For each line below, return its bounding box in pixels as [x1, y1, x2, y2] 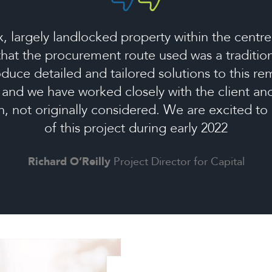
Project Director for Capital [113, 154, 245, 169]
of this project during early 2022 [44, 119, 228, 137]
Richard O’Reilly [27, 154, 114, 169]
